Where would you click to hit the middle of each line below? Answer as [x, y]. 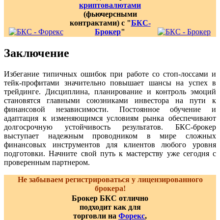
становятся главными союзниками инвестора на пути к [110, 100]
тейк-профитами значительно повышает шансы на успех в [110, 82]
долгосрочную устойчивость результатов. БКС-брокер [110, 127]
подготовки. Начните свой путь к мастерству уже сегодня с [110, 153]
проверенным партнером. [47, 162]
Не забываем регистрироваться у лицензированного [110, 179]
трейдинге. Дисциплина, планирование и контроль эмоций [110, 91]
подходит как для [110, 207]
